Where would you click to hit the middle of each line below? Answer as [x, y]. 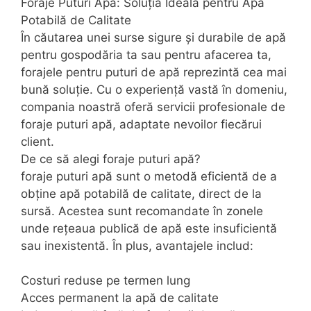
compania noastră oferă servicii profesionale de [153, 107]
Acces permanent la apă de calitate [120, 298]
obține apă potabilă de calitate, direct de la [141, 193]
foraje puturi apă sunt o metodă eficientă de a [149, 176]
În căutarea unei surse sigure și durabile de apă [153, 37]
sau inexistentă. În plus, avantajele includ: [137, 245]
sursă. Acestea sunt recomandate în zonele [142, 211]
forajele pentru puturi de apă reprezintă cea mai [154, 72]
